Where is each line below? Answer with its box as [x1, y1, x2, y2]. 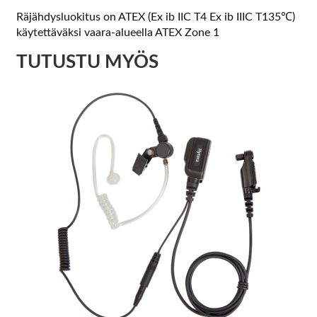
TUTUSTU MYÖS [16, 52, 158, 71]
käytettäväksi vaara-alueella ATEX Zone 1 [16, 26, 219, 38]
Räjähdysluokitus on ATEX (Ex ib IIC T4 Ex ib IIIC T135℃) [16, 11, 295, 23]
